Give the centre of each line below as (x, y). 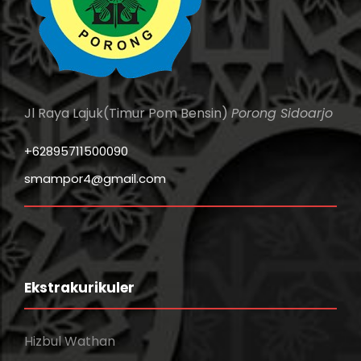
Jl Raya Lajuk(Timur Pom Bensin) (128, 113)
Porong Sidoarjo (282, 113)
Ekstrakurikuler (79, 288)
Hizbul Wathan (70, 341)
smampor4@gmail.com (95, 178)
